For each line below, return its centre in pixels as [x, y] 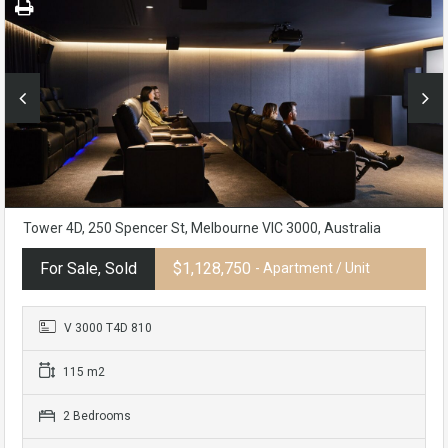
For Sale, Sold [88, 268]
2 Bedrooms [95, 415]
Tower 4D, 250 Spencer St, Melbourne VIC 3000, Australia [202, 227]
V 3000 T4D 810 [106, 327]
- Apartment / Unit [312, 267]
